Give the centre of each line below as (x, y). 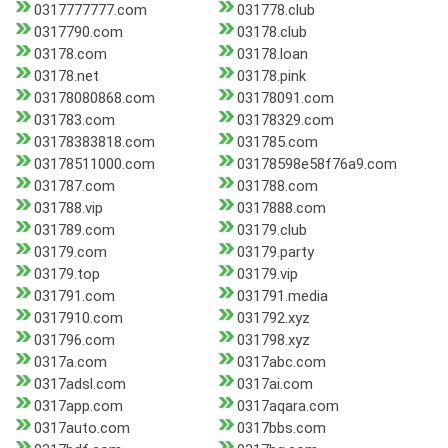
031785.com (277, 142)
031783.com (74, 120)
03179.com (70, 252)
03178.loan (272, 54)
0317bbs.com (281, 428)
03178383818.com (94, 142)
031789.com (74, 230)
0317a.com (70, 362)
